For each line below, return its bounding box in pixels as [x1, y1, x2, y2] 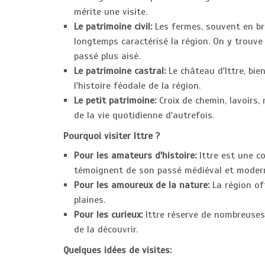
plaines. [74, 194, 105, 206]
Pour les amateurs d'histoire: [74, 150, 196, 161]
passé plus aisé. [74, 50, 140, 62]
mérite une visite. [74, 6, 147, 18]
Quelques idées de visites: [63, 244, 172, 256]
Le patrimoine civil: [74, 21, 152, 33]
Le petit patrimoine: [74, 95, 156, 106]
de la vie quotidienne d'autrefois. [74, 109, 214, 121]
